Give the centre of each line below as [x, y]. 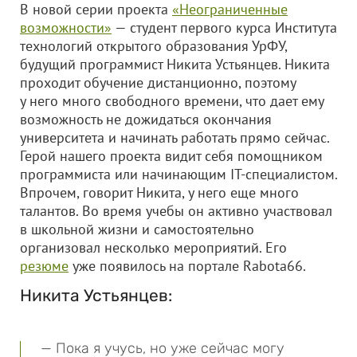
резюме [44, 266]
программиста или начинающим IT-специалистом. [178, 174]
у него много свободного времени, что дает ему [172, 101]
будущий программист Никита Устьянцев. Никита [175, 64]
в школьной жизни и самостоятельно [137, 229]
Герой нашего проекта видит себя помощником [171, 156]
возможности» [66, 27]
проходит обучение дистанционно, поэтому [158, 82]
